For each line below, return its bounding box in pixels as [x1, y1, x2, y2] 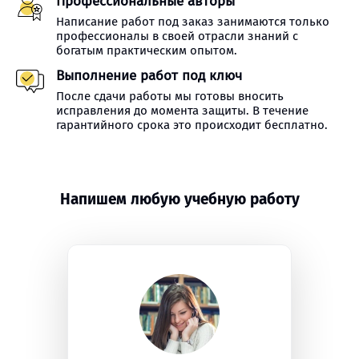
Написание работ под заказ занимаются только [56, 14, 329, 29]
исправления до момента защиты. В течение [56, 103, 309, 118]
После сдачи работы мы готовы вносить [56, 89, 284, 103]
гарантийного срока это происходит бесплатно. [56, 118, 328, 132]
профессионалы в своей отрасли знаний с [56, 29, 298, 43]
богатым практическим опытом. [56, 43, 237, 58]
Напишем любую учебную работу [59, 190, 300, 208]
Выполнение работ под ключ [56, 67, 242, 84]
